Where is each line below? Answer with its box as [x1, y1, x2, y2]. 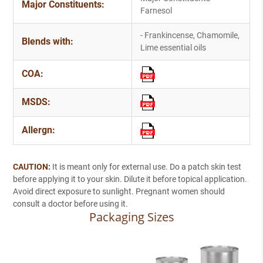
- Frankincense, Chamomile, [140, 30, 240, 40]
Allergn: [22, 124, 55, 136]
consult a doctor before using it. [13, 199, 128, 209]
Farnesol [140, 5, 172, 15]
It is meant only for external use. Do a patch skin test [50, 162, 241, 172]
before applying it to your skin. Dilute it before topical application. [13, 174, 247, 184]
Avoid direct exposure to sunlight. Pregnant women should [13, 187, 225, 197]
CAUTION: [13, 162, 50, 172]
